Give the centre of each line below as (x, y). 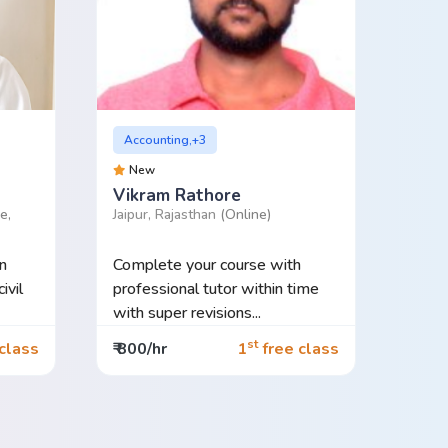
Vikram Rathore (176, 195)
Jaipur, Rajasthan (166, 214)
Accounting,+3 (165, 139)
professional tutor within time (215, 288)
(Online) (245, 214)
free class (298, 349)
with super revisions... (186, 312)
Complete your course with (206, 264)
